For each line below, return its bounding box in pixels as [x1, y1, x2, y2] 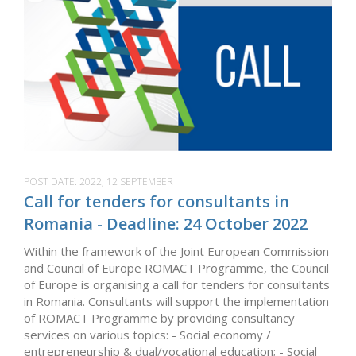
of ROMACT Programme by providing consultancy [24, 310, 295, 327]
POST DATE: [24, 175, 79, 189]
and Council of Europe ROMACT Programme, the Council [24, 260, 329, 277]
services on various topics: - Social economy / [24, 327, 271, 343]
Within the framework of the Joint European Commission [24, 243, 329, 260]
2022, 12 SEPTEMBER [79, 175, 173, 189]
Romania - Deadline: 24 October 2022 [24, 213, 308, 235]
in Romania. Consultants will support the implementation [24, 293, 329, 310]
